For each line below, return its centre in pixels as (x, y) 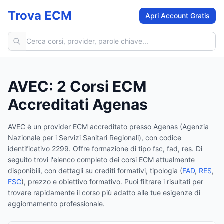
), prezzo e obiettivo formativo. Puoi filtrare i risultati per (112, 182)
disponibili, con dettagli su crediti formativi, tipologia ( (95, 171)
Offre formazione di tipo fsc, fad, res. (132, 149)
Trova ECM (40, 16)
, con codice (161, 138)
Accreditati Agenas (78, 104)
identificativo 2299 (38, 149)
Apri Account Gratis (178, 16)
